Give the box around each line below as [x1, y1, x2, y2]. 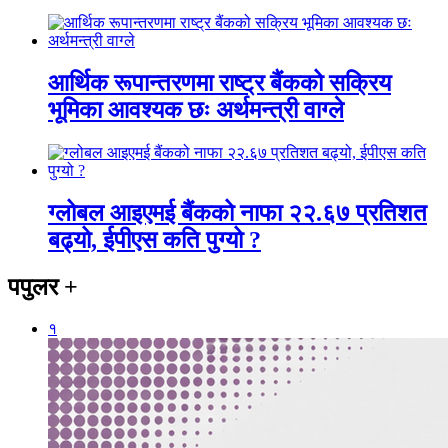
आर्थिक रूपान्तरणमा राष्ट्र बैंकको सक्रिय [48, 69, 391, 96]
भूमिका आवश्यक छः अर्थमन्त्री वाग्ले [48, 96, 344, 123]
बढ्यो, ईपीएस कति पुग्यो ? [48, 226, 261, 253]
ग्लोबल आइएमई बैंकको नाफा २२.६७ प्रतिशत [48, 199, 427, 226]
